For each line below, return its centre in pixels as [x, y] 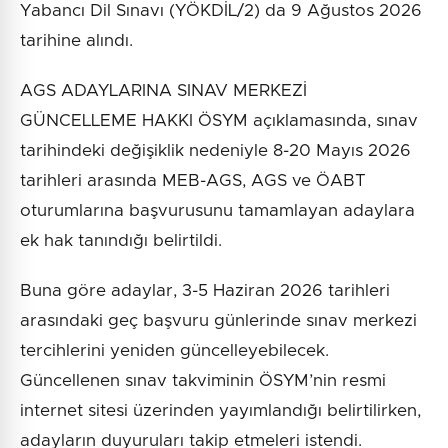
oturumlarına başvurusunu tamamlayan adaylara [217, 211]
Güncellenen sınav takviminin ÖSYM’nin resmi [203, 381]
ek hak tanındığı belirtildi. [121, 241]
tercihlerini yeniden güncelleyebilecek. [174, 351]
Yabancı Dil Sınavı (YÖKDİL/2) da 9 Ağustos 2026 [221, 11]
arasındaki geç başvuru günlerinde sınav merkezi [218, 321]
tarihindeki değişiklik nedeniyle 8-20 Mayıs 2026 [215, 151]
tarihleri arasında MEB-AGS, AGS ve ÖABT [193, 181]
